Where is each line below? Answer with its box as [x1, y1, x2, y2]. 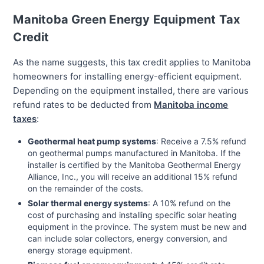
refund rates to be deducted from [13, 99, 152, 111]
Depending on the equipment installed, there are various [13, 85, 249, 97]
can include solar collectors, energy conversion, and [28, 233, 228, 244]
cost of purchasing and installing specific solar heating [28, 210, 237, 220]
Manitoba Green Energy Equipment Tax [13, 12, 240, 27]
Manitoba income [154, 99, 229, 111]
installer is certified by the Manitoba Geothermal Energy [28, 160, 242, 170]
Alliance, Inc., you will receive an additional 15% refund [28, 171, 238, 182]
